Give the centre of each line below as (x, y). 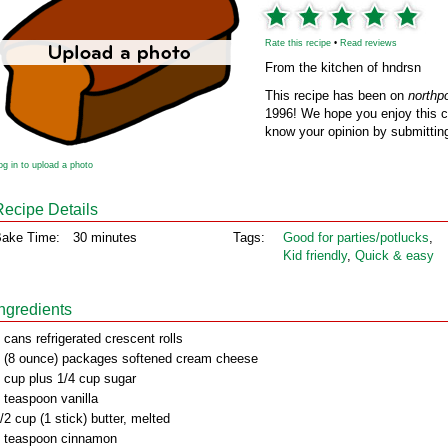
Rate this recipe (298, 43)
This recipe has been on (336, 95)
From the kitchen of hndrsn (343, 67)
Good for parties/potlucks (356, 237)
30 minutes (105, 237)
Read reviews (368, 43)
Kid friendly (315, 255)
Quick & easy (394, 255)
